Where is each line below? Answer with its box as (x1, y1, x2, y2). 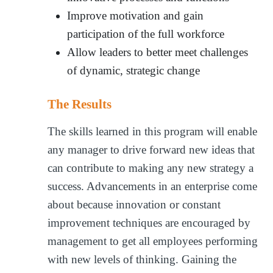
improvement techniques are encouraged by (48, 216, 251, 229)
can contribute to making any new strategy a (48, 161, 254, 174)
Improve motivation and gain (67, 9, 204, 22)
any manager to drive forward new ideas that (48, 143, 255, 156)
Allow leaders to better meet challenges (67, 45, 249, 58)
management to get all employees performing (48, 234, 258, 247)
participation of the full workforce (67, 27, 225, 40)
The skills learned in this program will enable (48, 124, 258, 138)
